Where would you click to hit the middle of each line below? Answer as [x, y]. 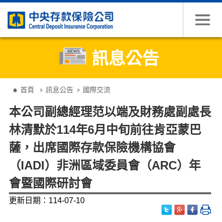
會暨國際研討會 [50, 183]
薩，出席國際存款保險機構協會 [92, 147]
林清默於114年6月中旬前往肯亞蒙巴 [105, 130]
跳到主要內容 [29, 9]
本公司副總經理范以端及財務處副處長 [110, 112]
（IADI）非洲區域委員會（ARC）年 [105, 165]
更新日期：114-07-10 [47, 200]
